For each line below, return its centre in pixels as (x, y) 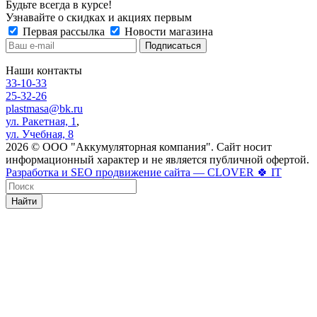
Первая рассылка (64, 31)
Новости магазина (167, 31)
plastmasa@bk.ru (44, 108)
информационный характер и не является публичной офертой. (157, 159)
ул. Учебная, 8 (40, 134)
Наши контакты (44, 70)
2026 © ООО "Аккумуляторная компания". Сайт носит (139, 146)
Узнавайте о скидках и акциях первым (99, 17)
